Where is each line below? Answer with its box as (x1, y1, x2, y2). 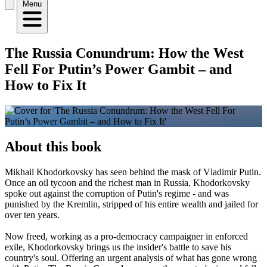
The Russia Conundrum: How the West (5, 45, 244, 61)
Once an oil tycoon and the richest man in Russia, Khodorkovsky (5, 177, 250, 188)
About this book (5, 138, 101, 154)
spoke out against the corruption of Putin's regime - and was (5, 188, 229, 198)
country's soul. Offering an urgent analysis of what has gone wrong (5, 252, 257, 263)
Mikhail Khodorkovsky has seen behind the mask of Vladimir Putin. (5, 166, 261, 177)
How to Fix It (5, 77, 86, 93)
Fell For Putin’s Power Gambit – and (5, 61, 232, 77)
